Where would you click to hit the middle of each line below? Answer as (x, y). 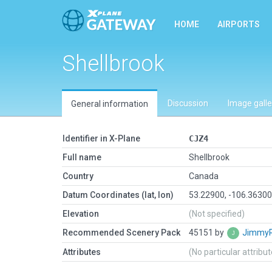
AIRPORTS (239, 24)
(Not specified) (217, 214)
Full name (82, 157)
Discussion (188, 103)
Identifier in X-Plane (101, 138)
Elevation (81, 214)
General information (110, 104)
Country (78, 176)
